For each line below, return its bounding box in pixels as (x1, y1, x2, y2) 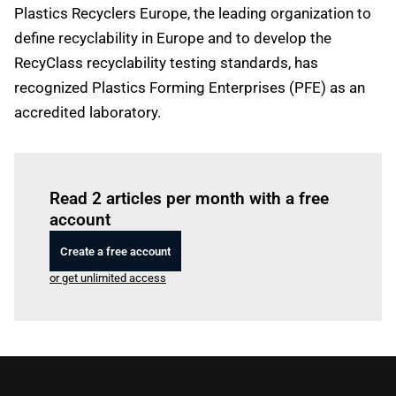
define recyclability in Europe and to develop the (14, 29, 331, 47)
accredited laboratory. (14, 103, 161, 121)
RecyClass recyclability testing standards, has (14, 54, 318, 72)
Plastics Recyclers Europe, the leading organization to (14, 4, 371, 22)
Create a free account (60, 244, 171, 258)
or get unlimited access (49, 271, 166, 285)
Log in (137, 167, 167, 180)
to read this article (167, 167, 259, 180)
